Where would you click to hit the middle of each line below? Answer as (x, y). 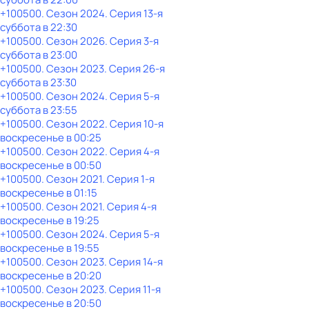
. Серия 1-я (128, 179)
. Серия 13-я (134, 13)
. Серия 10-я (134, 124)
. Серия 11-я (132, 289)
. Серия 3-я (132, 41)
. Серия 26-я (134, 69)
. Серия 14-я (133, 262)
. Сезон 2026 (73, 41)
